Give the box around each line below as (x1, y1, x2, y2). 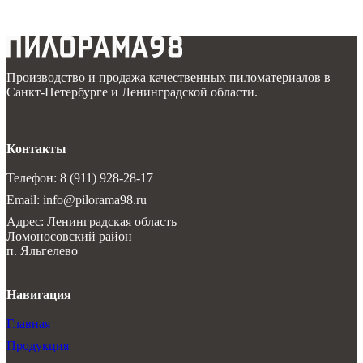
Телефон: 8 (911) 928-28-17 (6, 171, 153, 185)
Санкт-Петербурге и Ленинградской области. (6, 85, 258, 99)
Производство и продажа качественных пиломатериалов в (6, 70, 331, 84)
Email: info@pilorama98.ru (6, 193, 147, 207)
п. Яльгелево (6, 244, 78, 258)
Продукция (6, 339, 69, 352)
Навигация (6, 288, 71, 301)
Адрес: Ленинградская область (6, 215, 177, 228)
